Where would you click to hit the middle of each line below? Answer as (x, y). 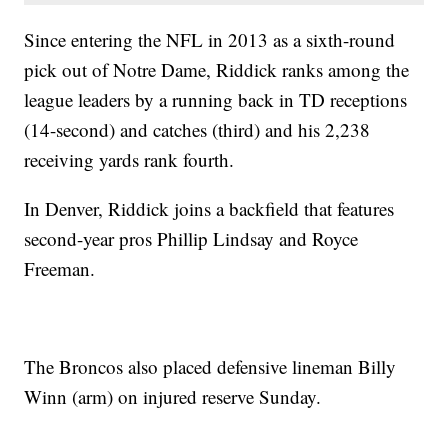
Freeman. (60, 269)
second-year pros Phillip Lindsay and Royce (191, 239)
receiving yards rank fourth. (129, 160)
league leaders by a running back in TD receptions (216, 100)
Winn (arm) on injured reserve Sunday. (173, 397)
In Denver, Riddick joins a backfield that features (209, 209)
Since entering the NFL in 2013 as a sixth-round (210, 40)
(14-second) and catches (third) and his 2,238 (197, 130)
